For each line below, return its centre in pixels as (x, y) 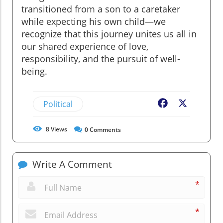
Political (58, 104)
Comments (105, 130)
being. (34, 71)
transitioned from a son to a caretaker (101, 9)
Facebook (187, 104)
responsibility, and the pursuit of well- (101, 59)
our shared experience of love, (85, 47)
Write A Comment (71, 165)
